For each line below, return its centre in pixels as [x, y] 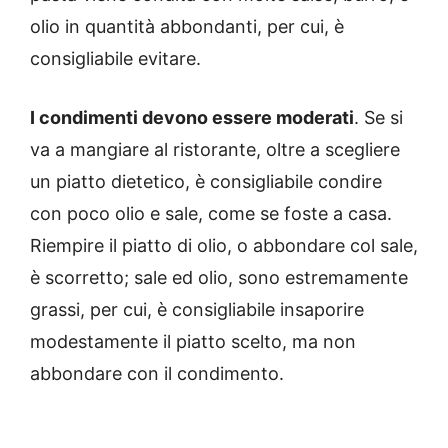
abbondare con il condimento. [157, 374]
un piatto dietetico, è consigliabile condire [206, 182]
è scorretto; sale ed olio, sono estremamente [219, 278]
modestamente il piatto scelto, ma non [193, 342]
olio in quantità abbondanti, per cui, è [187, 27]
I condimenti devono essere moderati [192, 118]
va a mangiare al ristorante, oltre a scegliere [215, 150]
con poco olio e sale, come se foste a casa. [211, 214]
